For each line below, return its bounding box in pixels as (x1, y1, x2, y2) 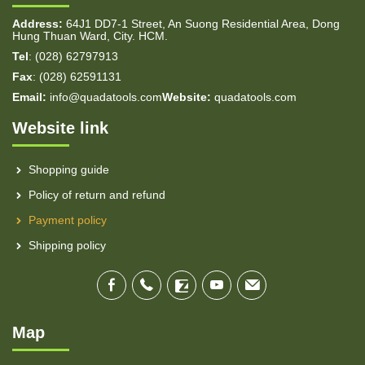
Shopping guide (29, 163, 109, 176)
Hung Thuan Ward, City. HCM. (12, 29, 168, 42)
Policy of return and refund (29, 188, 165, 201)
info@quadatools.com (46, 90, 162, 103)
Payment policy (29, 213, 107, 226)
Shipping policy (29, 239, 106, 252)
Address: (12, 17, 63, 30)
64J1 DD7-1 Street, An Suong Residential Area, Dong (63, 17, 340, 30)
